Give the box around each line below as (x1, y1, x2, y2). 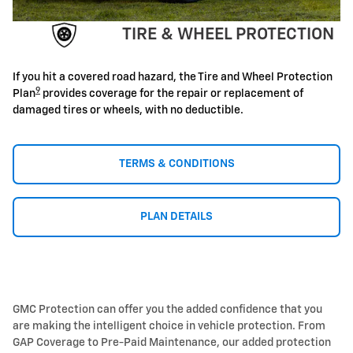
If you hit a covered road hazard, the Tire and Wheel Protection (13, 72, 333, 83)
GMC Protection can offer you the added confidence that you (13, 304, 322, 315)
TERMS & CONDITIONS (118, 158, 235, 169)
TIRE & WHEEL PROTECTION (122, 26, 334, 43)
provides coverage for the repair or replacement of (40, 88, 303, 99)
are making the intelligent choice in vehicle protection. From (13, 321, 325, 332)
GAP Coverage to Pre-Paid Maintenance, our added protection (13, 337, 331, 348)
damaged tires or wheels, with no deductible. (13, 105, 243, 116)
